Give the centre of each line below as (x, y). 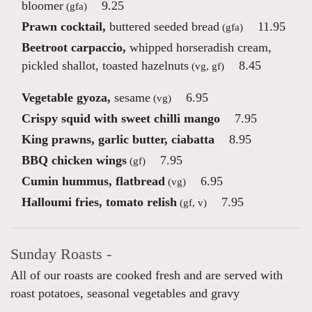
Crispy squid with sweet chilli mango (121, 118)
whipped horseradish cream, (199, 47)
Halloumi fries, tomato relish (99, 202)
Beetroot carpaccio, (74, 47)
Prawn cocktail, (64, 26)
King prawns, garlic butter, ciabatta (118, 139)
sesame (131, 97)
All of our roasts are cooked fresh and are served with (147, 275)
